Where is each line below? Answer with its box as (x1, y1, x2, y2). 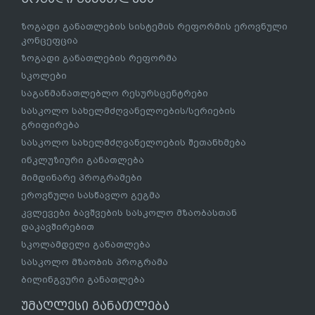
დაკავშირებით (21, 221, 94, 232)
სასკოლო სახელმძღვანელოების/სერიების (21, 105, 236, 116)
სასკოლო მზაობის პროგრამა (21, 256, 168, 267)
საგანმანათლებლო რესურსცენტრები (21, 87, 208, 98)
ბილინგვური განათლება (21, 274, 145, 285)
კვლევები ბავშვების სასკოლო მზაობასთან (21, 207, 237, 218)
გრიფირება (21, 119, 79, 130)
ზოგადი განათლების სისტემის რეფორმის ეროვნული (21, 20, 288, 32)
